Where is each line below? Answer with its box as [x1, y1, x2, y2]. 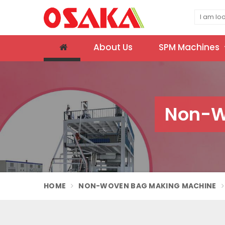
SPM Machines [159, 41, 221, 53]
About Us [93, 41, 133, 53]
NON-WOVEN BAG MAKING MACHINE [78, 181, 216, 191]
